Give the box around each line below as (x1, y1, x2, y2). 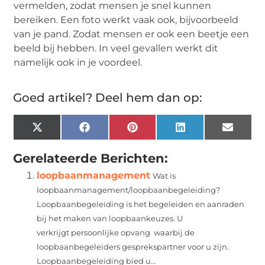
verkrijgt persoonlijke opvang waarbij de (37, 228, 195, 237)
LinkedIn (185, 125, 227, 137)
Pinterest (137, 125, 181, 137)
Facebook (89, 125, 136, 137)
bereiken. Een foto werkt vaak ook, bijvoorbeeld (14, 14, 239, 26)
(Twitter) (41, 135, 81, 147)
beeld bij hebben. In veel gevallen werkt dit (14, 43, 219, 54)
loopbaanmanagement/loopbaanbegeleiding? (37, 185, 221, 195)
